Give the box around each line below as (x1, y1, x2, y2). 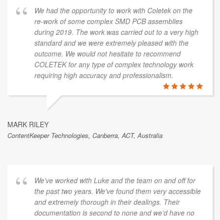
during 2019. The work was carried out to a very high (34, 27, 198, 37)
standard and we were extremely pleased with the (34, 37, 189, 48)
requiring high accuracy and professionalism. (34, 70, 173, 80)
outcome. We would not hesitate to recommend (34, 48, 181, 58)
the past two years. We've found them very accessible (34, 186, 201, 196)
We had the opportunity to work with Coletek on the (34, 5, 192, 15)
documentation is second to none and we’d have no (34, 207, 194, 218)
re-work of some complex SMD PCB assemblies (34, 16, 183, 26)
